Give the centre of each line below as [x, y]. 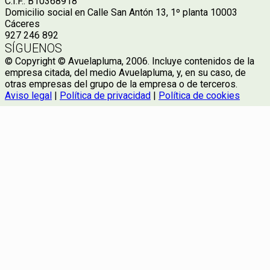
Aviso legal [28, 96]
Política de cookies [199, 96]
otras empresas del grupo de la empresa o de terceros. [121, 84]
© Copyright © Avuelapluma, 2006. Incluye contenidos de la [130, 61]
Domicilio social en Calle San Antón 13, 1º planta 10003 [121, 13]
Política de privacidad [105, 96]
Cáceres [22, 24]
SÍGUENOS [33, 49]
